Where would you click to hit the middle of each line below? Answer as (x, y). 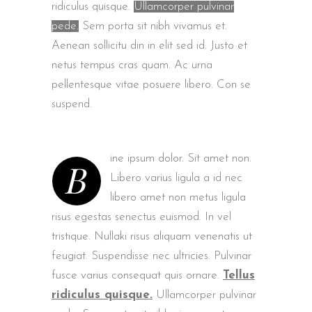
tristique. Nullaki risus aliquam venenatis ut (152, 236)
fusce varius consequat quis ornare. (137, 275)
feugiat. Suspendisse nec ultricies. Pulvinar (151, 256)
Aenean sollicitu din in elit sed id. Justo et (149, 46)
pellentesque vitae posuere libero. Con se (151, 85)
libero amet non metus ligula (178, 197)
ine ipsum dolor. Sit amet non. (181, 158)
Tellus (239, 275)
